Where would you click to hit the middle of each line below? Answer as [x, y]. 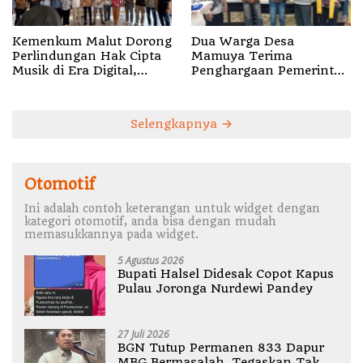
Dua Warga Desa [243, 42]
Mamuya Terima [242, 56]
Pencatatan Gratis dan [82, 100]
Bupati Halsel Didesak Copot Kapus [226, 274]
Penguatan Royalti [68, 115]
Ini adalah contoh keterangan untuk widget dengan [172, 209]
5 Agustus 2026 [151, 261]
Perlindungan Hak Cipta [87, 56]
